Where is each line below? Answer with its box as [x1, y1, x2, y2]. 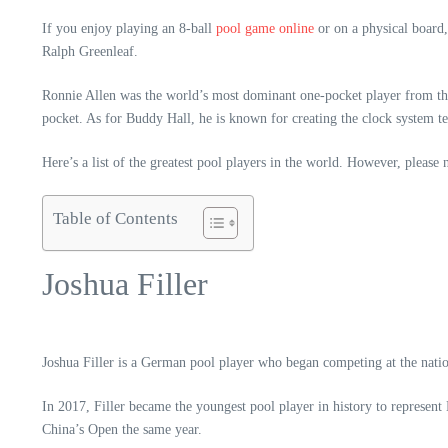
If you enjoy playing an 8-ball [42, 21, 216, 36]
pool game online [216, 21, 314, 36]
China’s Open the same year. [42, 422, 206, 437]
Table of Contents [53, 208, 178, 228]
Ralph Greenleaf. [42, 44, 142, 59]
